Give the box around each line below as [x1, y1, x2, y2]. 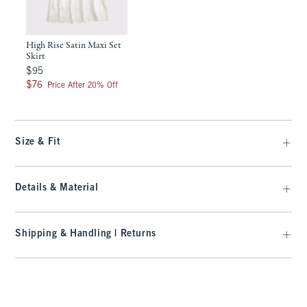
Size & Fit [15, 138, 61, 147]
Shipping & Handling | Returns [15, 230, 156, 238]
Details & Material [15, 184, 99, 193]
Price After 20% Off [47, 82, 119, 90]
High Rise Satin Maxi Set [26, 39, 122, 52]
